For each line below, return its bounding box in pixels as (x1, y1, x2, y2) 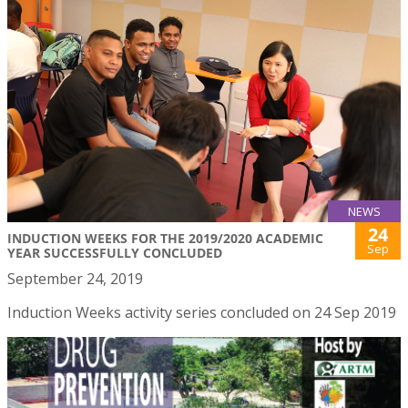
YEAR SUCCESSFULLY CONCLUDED (7, 244, 222, 261)
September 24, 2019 (7, 269, 143, 289)
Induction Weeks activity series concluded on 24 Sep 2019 (7, 302, 396, 322)
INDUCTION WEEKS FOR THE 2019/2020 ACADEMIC (7, 229, 323, 247)
